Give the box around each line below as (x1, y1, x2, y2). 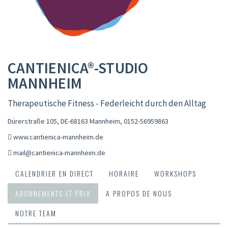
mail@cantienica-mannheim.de (13, 148, 105, 157)
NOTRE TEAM (15, 207, 56, 218)
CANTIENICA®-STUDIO (8, 58, 149, 77)
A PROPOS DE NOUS (106, 187, 172, 198)
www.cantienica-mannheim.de (13, 132, 103, 141)
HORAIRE (109, 167, 139, 179)
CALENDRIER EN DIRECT (15, 167, 94, 179)
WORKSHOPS (154, 167, 196, 179)
